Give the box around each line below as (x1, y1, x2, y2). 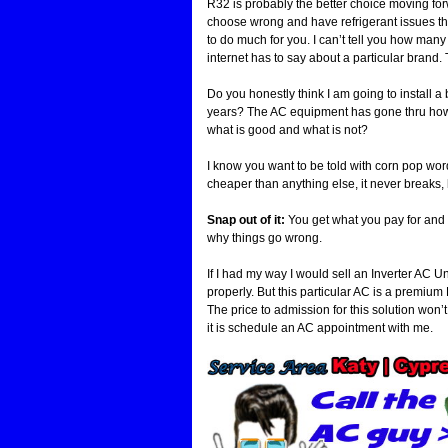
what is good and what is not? (207, 122, 368, 137)
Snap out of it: (207, 212, 285, 227)
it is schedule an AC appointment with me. (207, 320, 433, 335)
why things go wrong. (207, 230, 322, 245)
